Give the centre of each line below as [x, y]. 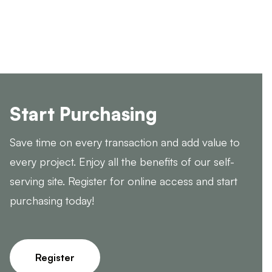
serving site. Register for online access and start [124, 181]
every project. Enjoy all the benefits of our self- [122, 161]
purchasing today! [52, 200]
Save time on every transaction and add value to [125, 142]
